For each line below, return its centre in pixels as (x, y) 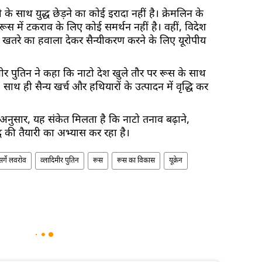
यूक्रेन (176, 161)
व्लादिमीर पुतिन (60, 161)
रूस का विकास (136, 161)
